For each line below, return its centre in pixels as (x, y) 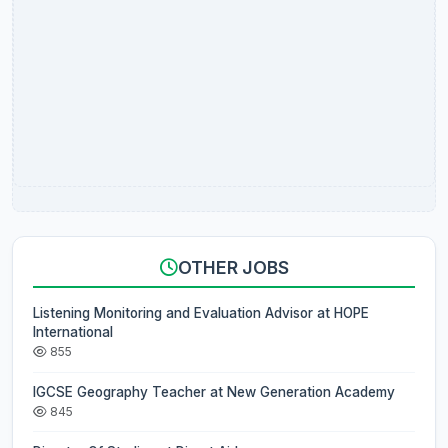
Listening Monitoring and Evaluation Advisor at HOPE (183, 313)
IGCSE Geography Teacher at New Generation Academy (214, 392)
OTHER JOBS (233, 268)
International (73, 332)
